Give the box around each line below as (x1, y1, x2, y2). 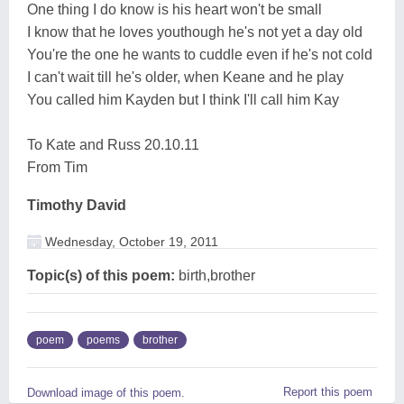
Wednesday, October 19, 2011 (41, 234, 218, 249)
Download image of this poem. (27, 385, 185, 399)
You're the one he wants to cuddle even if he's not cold (27, 46, 372, 62)
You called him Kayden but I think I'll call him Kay (27, 91, 339, 107)
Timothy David (27, 197, 126, 213)
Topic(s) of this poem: (27, 267, 175, 283)
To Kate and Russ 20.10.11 (27, 136, 199, 152)
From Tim (27, 159, 87, 175)
